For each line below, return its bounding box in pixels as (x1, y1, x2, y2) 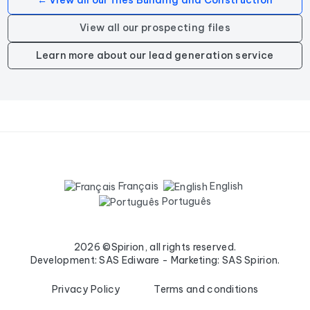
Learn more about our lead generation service (36, 49, 274, 62)
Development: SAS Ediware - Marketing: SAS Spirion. (30, 253, 280, 266)
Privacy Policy (51, 283, 120, 296)
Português (159, 194, 212, 208)
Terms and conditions (154, 283, 259, 296)
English (208, 179, 244, 192)
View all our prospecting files (80, 21, 230, 35)
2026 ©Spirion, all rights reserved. (73, 240, 237, 253)
